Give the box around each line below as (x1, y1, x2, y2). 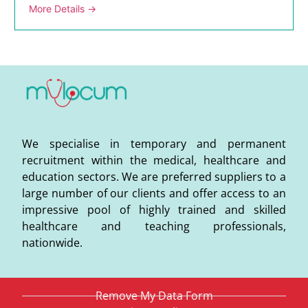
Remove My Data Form (95, 288, 213, 304)
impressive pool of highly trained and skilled (22, 202, 286, 218)
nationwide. (22, 235, 83, 251)
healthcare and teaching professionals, (22, 219, 286, 234)
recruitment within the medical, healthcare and (22, 153, 286, 168)
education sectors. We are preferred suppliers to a (22, 169, 286, 185)
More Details (29, 3, 87, 15)
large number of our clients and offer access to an (22, 186, 286, 201)
